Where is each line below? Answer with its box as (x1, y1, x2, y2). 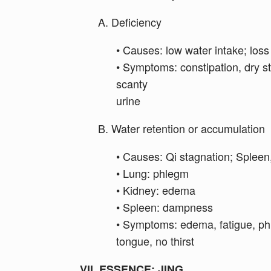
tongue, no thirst (116, 233, 194, 249)
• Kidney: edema (116, 182, 195, 198)
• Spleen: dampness (116, 199, 213, 215)
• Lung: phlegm (116, 165, 189, 181)
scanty (116, 76, 148, 91)
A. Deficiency (98, 14, 162, 30)
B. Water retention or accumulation (98, 120, 265, 136)
